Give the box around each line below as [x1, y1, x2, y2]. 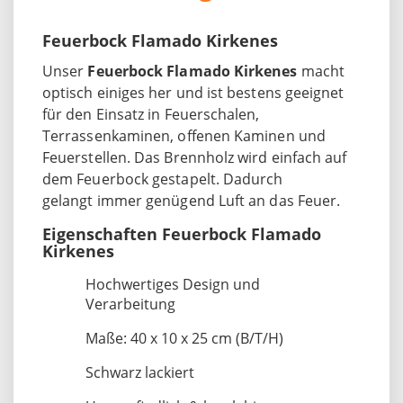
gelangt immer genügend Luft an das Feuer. [42, 190, 352, 210]
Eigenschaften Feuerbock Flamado [42, 222, 321, 245]
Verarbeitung [85, 293, 175, 314]
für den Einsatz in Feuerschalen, [42, 103, 260, 124]
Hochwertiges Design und [85, 273, 260, 294]
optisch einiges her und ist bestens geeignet [42, 82, 345, 103]
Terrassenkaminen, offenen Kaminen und [42, 125, 326, 146]
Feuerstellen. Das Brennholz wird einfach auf [42, 147, 347, 167]
